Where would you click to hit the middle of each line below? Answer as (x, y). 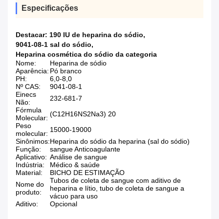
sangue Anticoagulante (85, 149)
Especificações (50, 8)
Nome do (30, 185)
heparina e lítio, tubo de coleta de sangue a (117, 188)
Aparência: (32, 71)
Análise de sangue (78, 157)
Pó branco (66, 71)
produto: (29, 192)
